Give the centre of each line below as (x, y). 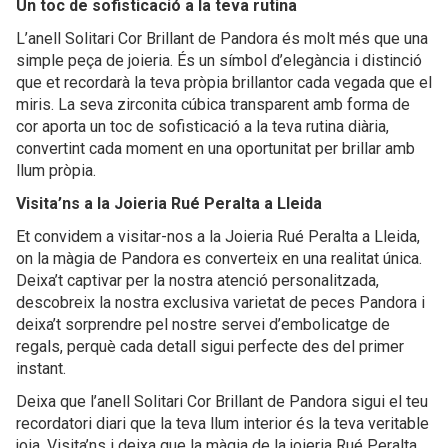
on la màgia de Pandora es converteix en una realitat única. (219, 258)
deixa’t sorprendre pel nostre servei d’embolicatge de (203, 324)
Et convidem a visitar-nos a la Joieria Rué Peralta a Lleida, (218, 236)
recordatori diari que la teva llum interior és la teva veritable (222, 423)
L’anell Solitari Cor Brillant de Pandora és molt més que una (222, 38)
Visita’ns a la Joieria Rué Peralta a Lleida (169, 203)
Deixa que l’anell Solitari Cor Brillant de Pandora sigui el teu (222, 401)
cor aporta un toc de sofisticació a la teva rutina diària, (202, 126)
